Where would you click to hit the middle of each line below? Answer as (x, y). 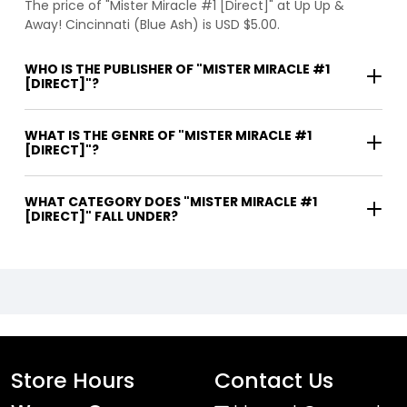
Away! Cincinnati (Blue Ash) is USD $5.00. (152, 25)
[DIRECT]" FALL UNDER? (101, 217)
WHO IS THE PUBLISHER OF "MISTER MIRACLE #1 (177, 69)
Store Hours (73, 381)
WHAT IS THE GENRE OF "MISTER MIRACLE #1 (168, 136)
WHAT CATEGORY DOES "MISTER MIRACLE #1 (171, 202)
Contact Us (274, 381)
